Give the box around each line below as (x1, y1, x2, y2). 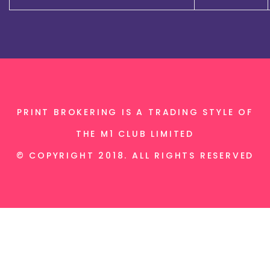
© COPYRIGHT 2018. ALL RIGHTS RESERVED (16, 149, 254, 162)
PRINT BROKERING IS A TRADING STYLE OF (17, 106, 253, 119)
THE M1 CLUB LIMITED (75, 128, 195, 140)
